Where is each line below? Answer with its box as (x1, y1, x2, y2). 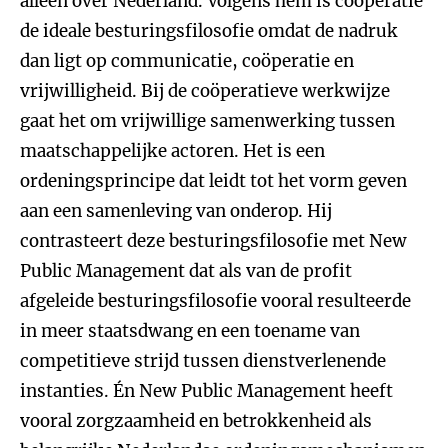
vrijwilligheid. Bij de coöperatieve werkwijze (20, 80, 390, 102)
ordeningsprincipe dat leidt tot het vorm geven (20, 170, 407, 192)
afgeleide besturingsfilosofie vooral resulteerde (20, 290, 411, 312)
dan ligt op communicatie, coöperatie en (20, 50, 354, 72)
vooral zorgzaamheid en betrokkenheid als (20, 410, 372, 432)
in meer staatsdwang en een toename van (20, 320, 360, 342)
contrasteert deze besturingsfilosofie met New (20, 230, 407, 252)
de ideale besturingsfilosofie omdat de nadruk (20, 20, 398, 42)
